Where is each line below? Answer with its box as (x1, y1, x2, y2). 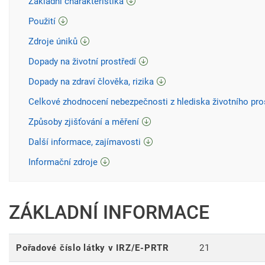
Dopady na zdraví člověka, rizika (28, 76, 154, 88)
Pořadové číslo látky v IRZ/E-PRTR (16, 243, 169, 254)
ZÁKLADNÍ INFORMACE (9, 201, 209, 224)
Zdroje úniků (28, 36, 77, 47)
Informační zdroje (28, 157, 98, 168)
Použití (28, 16, 56, 27)
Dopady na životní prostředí (28, 56, 136, 67)
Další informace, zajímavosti (28, 137, 141, 148)
